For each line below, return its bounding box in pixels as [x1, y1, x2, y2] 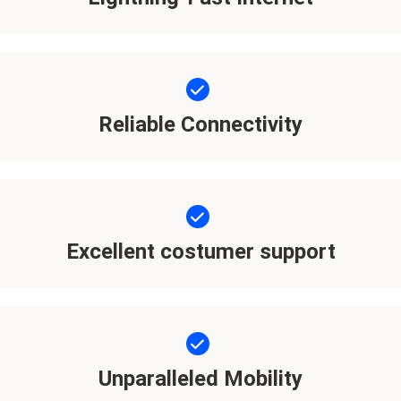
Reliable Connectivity [98, 111, 303, 137]
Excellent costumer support [65, 238, 336, 264]
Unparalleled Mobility [98, 365, 303, 391]
